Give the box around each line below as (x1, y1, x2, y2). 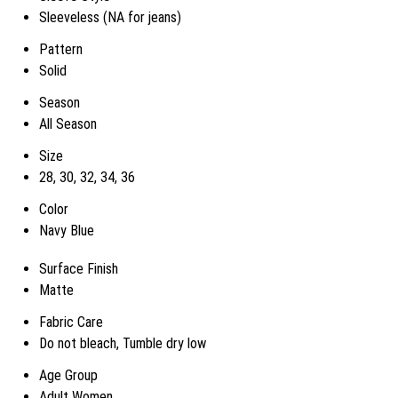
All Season (39, 115, 97, 132)
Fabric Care (39, 314, 103, 330)
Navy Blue (39, 222, 94, 239)
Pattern (39, 41, 83, 58)
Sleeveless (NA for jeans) (39, 9, 181, 26)
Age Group (39, 367, 98, 384)
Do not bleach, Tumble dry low (39, 335, 206, 352)
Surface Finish (39, 260, 118, 277)
